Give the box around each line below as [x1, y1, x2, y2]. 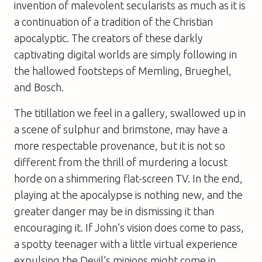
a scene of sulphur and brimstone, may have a [14, 123, 227, 135]
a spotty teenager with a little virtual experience [14, 237, 237, 250]
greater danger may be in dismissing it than [14, 205, 214, 217]
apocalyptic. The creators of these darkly [14, 32, 203, 44]
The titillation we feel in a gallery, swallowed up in [14, 106, 246, 119]
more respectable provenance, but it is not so [14, 139, 225, 151]
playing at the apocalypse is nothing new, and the [14, 188, 243, 201]
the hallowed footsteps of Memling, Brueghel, [14, 64, 232, 77]
